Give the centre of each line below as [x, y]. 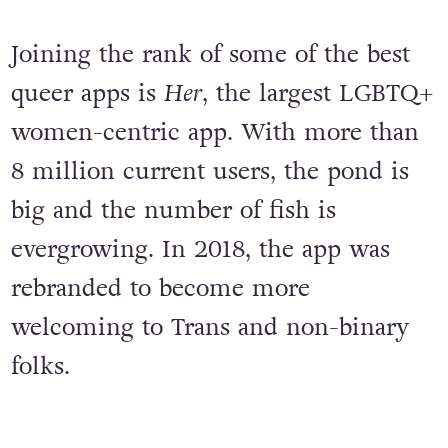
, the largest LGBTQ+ [317, 93]
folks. [40, 366]
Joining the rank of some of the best [210, 54]
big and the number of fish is [173, 210]
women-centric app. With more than [214, 132]
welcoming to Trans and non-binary [209, 327]
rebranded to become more [160, 288]
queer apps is [87, 93]
